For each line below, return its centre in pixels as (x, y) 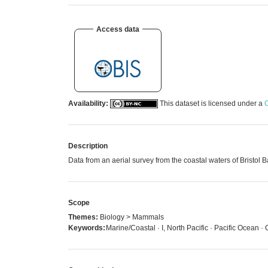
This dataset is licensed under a (211, 103)
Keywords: (87, 228)
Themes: (83, 217)
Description (88, 146)
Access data (118, 29)
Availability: (88, 103)
